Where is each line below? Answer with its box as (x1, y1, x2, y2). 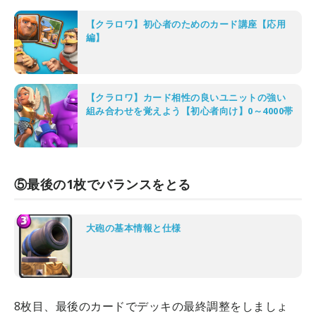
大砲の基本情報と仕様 (86, 221, 181, 235)
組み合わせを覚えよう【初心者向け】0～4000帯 (86, 104, 293, 118)
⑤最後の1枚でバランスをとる (14, 176, 191, 193)
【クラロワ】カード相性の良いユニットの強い (86, 91, 286, 104)
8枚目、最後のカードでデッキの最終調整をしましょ (14, 298, 288, 315)
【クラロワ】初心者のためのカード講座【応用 (86, 18, 286, 31)
